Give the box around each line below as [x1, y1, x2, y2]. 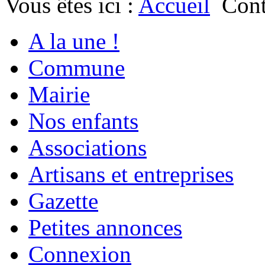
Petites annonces [28, 215, 182, 241]
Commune [28, 55, 125, 81]
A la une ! [28, 28, 119, 54]
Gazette [28, 188, 98, 214]
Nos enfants [28, 108, 138, 134]
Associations [28, 135, 147, 161]
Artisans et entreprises [28, 161, 234, 188]
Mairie [28, 82, 90, 108]
